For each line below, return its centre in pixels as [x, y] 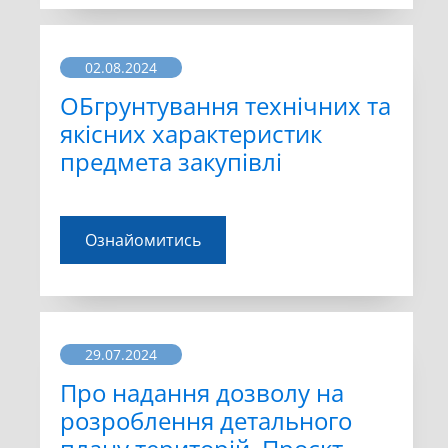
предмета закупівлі [171, 162]
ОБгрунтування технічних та [225, 106]
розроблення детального [206, 420]
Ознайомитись [143, 239]
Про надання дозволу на [202, 392]
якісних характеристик [191, 134]
